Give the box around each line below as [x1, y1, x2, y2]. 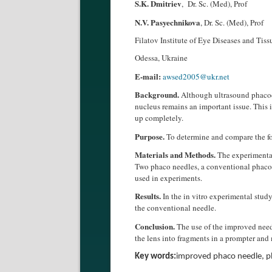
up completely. [135, 112, 183, 124]
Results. [135, 190, 161, 202]
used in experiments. [135, 172, 202, 183]
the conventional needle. [135, 202, 216, 214]
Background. [135, 89, 179, 101]
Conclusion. [135, 220, 175, 232]
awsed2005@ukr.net [163, 70, 229, 82]
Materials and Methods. [135, 148, 216, 160]
